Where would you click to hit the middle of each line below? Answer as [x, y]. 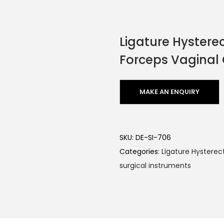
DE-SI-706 [153, 137]
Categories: [140, 151]
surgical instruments [155, 165]
